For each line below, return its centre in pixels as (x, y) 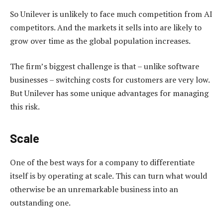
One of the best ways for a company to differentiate (102, 163)
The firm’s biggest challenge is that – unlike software (105, 66)
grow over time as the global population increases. (100, 41)
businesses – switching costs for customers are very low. (110, 80)
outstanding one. (40, 203)
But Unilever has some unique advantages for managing (109, 93)
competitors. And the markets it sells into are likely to (106, 27)
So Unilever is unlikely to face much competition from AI (111, 14)
